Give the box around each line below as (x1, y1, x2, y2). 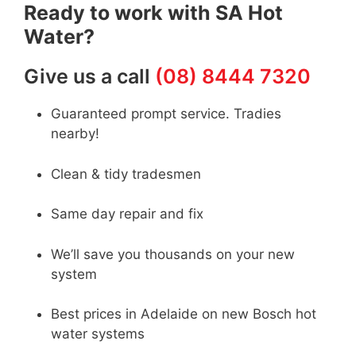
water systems (51, 326, 145, 342)
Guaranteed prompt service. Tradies (51, 106, 281, 122)
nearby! (51, 126, 99, 142)
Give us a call (24, 64, 155, 89)
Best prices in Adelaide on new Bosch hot (51, 306, 316, 323)
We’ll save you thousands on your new (51, 246, 295, 262)
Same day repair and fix (51, 206, 203, 222)
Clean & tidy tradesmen (51, 165, 201, 182)
